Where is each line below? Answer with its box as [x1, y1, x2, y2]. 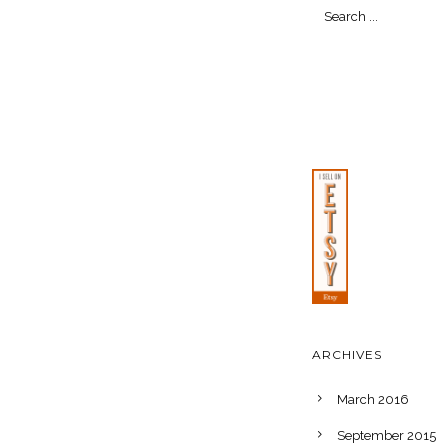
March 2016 [337, 392, 409, 407]
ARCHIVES [312, 347, 382, 362]
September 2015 [337, 428, 436, 443]
